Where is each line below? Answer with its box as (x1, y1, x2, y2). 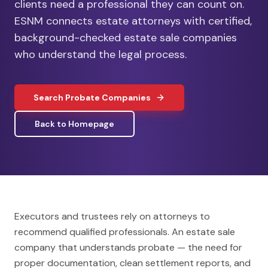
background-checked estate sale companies (14, 31, 237, 45)
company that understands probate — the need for (14, 241, 242, 254)
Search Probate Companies (33, 92, 151, 103)
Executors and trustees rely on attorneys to (14, 210, 210, 223)
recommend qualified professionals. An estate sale (14, 226, 235, 238)
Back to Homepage (35, 118, 114, 129)
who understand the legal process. (14, 47, 187, 62)
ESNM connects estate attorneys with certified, (14, 14, 252, 28)
